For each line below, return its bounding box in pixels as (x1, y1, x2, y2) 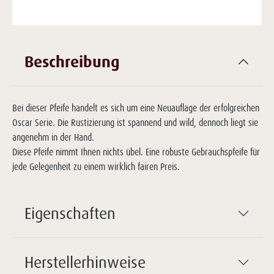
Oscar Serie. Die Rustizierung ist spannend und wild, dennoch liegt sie (12, 117, 258, 128)
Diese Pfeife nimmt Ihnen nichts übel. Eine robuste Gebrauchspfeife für (12, 146, 260, 158)
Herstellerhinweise (24, 252, 146, 272)
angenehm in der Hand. (12, 131, 94, 143)
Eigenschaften (24, 203, 116, 223)
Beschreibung (24, 51, 120, 71)
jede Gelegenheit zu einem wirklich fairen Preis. (12, 161, 180, 172)
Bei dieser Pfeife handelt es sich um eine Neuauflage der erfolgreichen (12, 102, 259, 114)
